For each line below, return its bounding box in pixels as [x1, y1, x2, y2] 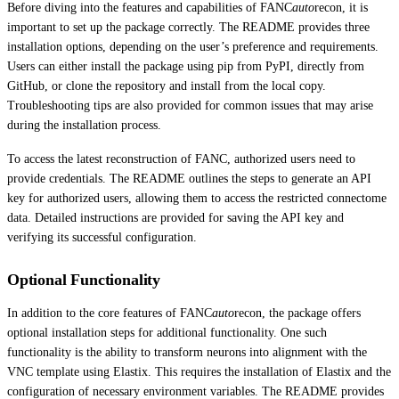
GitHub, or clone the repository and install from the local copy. [7, 78, 326, 93]
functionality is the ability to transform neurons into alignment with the [7, 345, 367, 359]
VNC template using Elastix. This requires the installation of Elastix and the [7, 364, 391, 379]
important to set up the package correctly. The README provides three [7, 20, 370, 34]
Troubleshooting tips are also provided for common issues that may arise [7, 98, 373, 112]
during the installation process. [7, 118, 161, 132]
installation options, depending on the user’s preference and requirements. [7, 39, 379, 53]
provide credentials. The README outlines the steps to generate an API [7, 171, 371, 185]
